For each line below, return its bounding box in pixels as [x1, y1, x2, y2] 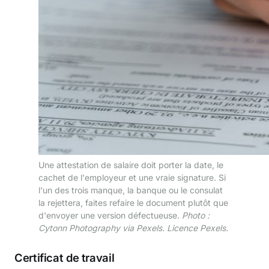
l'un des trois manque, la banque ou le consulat [38, 184, 223, 195]
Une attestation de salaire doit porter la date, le [38, 159, 223, 170]
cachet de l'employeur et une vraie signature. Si [38, 172, 226, 183]
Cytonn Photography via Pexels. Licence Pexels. [38, 222, 228, 233]
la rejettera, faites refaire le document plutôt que [38, 197, 228, 208]
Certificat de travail [14, 250, 115, 264]
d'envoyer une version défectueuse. [38, 210, 182, 220]
